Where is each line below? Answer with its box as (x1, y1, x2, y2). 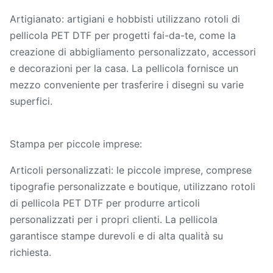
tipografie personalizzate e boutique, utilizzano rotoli (10, 180, 255, 193)
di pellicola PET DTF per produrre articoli (10, 196, 200, 209)
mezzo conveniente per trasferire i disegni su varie (10, 78, 244, 91)
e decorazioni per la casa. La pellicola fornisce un (10, 62, 238, 74)
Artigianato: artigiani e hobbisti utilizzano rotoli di (10, 12, 240, 25)
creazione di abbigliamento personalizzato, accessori (10, 45, 256, 58)
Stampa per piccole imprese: (10, 137, 142, 150)
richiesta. (10, 246, 51, 258)
